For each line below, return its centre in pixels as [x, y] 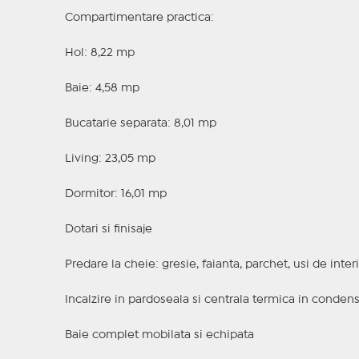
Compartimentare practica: [139, 18]
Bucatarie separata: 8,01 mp [140, 124]
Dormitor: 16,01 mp [115, 194]
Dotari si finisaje [108, 230]
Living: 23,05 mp [110, 159]
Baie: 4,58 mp [102, 89]
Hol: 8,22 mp [99, 53]
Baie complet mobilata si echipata [159, 335]
